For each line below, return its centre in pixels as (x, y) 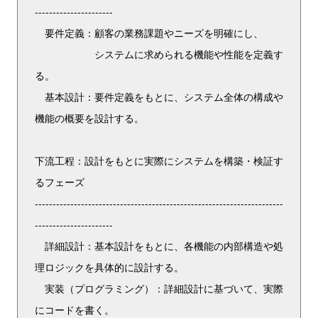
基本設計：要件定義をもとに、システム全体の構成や (159, 97)
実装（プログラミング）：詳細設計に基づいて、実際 (159, 288)
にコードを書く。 (75, 309)
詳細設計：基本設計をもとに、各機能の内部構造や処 (159, 246)
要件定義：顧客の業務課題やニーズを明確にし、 (149, 33)
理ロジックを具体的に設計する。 (109, 267)
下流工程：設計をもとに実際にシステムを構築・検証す (159, 160)
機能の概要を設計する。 (89, 118)
